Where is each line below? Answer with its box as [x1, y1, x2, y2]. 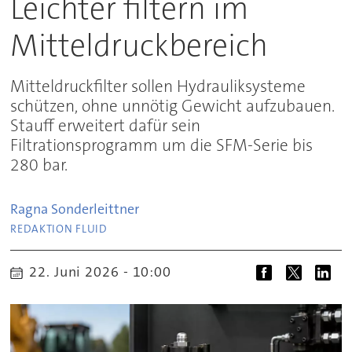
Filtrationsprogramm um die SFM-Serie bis [10, 134, 313, 156]
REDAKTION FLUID [10, 222, 108, 236]
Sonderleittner [51, 200, 140, 219]
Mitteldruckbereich [10, 24, 269, 66]
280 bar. [10, 154, 68, 176]
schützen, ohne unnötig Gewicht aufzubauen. [10, 95, 335, 117]
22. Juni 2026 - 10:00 [38, 262, 172, 281]
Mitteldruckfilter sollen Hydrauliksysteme [10, 75, 306, 97]
